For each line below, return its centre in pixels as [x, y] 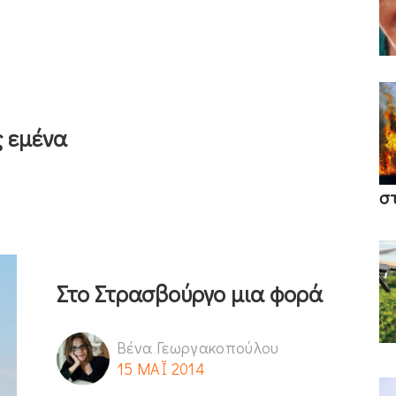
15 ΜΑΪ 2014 [161, 368]
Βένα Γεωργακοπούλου [198, 347]
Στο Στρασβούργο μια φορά [190, 293]
